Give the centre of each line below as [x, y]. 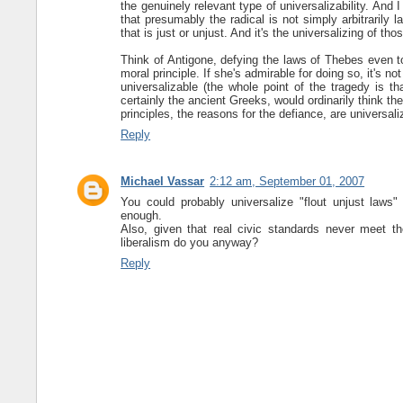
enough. [142, 216]
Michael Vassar [163, 182]
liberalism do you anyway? [190, 243]
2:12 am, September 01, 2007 [287, 182]
